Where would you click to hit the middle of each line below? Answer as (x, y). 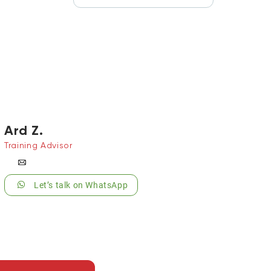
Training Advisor (38, 145)
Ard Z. (24, 130)
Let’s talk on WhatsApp (81, 185)
